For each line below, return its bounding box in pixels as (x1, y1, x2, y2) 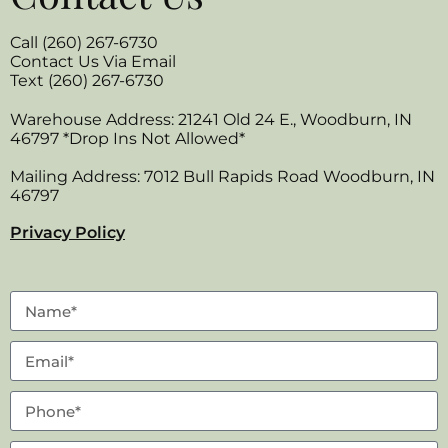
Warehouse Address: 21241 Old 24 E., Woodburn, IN (10, 110, 412, 130)
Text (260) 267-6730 (10, 71, 164, 91)
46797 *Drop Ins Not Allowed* (10, 129, 245, 149)
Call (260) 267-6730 (10, 33, 158, 53)
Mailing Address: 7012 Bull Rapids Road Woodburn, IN (10, 167, 435, 187)
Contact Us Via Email (10, 52, 176, 72)
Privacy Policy (10, 223, 125, 243)
